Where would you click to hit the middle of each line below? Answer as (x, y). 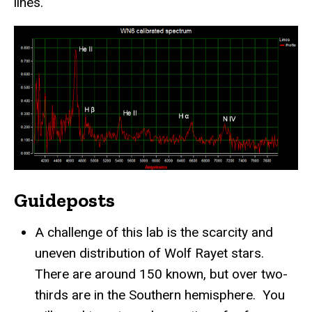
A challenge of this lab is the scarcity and (154, 232)
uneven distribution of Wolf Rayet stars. (149, 253)
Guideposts (64, 200)
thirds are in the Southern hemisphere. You (160, 295)
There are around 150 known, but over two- (161, 274)
